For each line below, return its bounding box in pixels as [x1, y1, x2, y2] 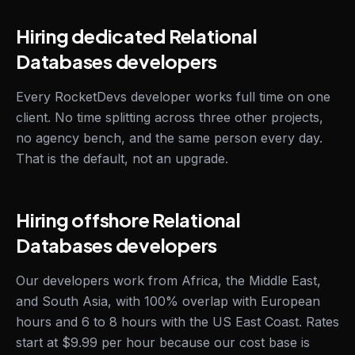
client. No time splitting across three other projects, [16, 109, 323, 125]
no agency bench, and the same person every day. [16, 130, 323, 146]
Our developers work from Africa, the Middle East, [16, 273, 321, 288]
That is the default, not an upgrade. [16, 151, 228, 166]
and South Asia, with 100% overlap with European [16, 293, 320, 309]
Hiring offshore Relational [16, 208, 241, 231]
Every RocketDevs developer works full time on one [16, 89, 330, 105]
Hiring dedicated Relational [16, 24, 258, 48]
